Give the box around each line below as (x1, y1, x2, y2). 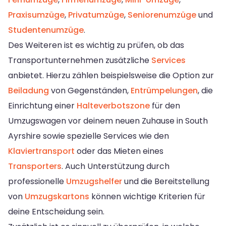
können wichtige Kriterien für (89, 190, 205, 202)
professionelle (8, 175, 66, 187)
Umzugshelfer (66, 175, 122, 187)
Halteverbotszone (77, 99, 150, 111)
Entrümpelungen (131, 84, 198, 96)
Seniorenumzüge (128, 9, 196, 21)
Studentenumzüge (8, 24, 84, 36)
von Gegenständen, (49, 84, 131, 96)
